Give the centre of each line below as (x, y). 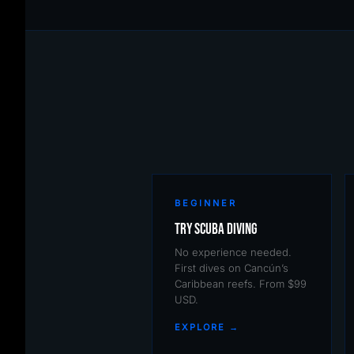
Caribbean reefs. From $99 (241, 284)
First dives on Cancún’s (232, 268)
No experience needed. (233, 252)
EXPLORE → (207, 327)
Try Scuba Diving (216, 230)
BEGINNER (206, 203)
